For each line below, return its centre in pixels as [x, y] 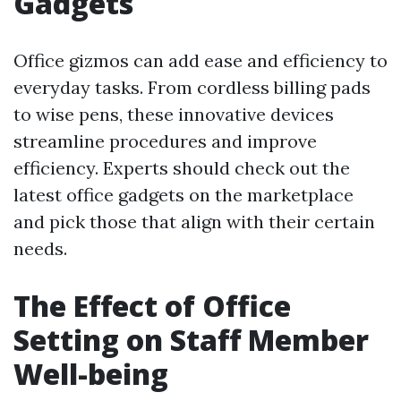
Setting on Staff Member [191, 340]
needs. [40, 249]
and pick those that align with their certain [194, 222]
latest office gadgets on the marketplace [183, 195]
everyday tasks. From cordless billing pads [192, 88]
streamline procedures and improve [165, 141]
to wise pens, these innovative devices [174, 115]
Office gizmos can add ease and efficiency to [200, 61]
